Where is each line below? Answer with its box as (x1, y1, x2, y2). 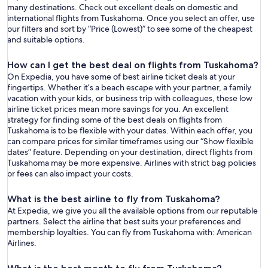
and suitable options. (7, 34, 85, 45)
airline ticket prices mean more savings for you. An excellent (7, 103, 229, 115)
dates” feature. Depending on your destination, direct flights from (7, 147, 252, 158)
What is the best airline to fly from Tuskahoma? (7, 193, 220, 205)
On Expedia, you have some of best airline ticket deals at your (7, 71, 235, 83)
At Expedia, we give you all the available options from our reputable (7, 205, 258, 217)
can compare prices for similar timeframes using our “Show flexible (7, 136, 254, 147)
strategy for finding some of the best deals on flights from (7, 114, 222, 126)
